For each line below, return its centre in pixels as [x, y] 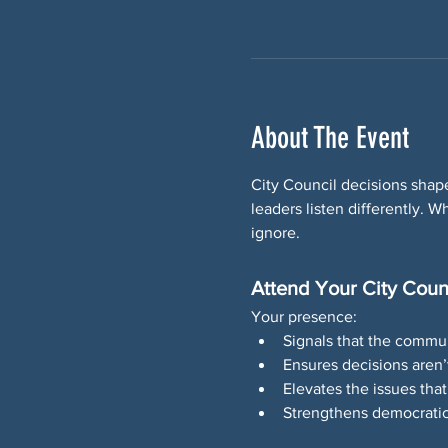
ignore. [275, 232]
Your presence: [303, 316]
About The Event [329, 138]
